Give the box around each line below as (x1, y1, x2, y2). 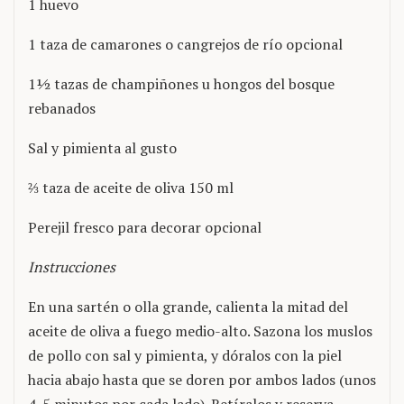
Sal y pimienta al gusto (28, 138, 177, 158)
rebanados (28, 98, 96, 118)
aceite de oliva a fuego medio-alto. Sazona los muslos (28, 321, 372, 341)
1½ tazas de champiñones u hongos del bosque (28, 74, 335, 94)
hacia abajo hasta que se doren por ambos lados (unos (28, 370, 376, 390)
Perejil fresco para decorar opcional (28, 217, 262, 237)
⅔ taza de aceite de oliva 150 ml (28, 178, 234, 197)
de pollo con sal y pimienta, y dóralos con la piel (28, 345, 342, 365)
